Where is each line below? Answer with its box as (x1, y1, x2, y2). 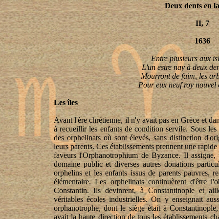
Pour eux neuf (138, 81, 184, 89)
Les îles (54, 98, 78, 107)
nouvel (194, 81, 218, 89)
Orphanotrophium (83, 151, 138, 159)
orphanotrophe (54, 204, 99, 212)
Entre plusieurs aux (151, 54, 213, 63)
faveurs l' (54, 151, 83, 159)
